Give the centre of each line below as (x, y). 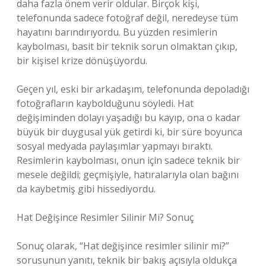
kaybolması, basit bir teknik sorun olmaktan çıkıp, (127, 46)
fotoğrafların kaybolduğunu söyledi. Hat (105, 103)
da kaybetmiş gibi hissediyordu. (86, 189)
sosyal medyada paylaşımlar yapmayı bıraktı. (115, 146)
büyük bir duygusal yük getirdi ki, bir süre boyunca (129, 132)
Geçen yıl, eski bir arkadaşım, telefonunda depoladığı (133, 89)
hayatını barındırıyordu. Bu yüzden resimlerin (117, 32)
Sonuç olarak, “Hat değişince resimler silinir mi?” (123, 246)
